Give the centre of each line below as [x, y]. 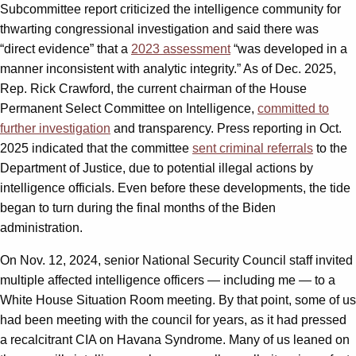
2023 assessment [181, 48]
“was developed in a [289, 48]
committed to [293, 108]
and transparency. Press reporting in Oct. [226, 128]
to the [330, 148]
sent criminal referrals [253, 148]
